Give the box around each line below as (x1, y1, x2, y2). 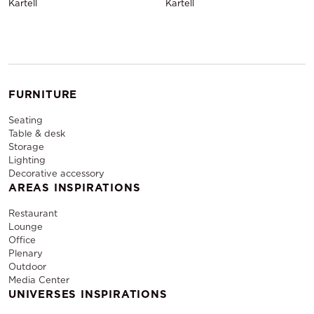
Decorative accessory (8, 168, 104, 179)
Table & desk (8, 128, 65, 139)
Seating (8, 115, 43, 125)
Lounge (8, 221, 43, 232)
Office (8, 235, 36, 245)
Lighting (8, 155, 46, 165)
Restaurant (8, 208, 57, 219)
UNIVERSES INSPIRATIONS (8, 288, 168, 301)
